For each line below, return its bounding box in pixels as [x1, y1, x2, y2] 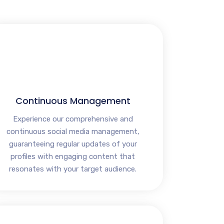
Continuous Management [15, 94, 130, 107]
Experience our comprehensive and [12, 114, 133, 124]
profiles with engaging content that [10, 152, 135, 161]
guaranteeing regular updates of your [8, 139, 137, 149]
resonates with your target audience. [9, 164, 137, 174]
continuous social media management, [6, 127, 139, 136]
